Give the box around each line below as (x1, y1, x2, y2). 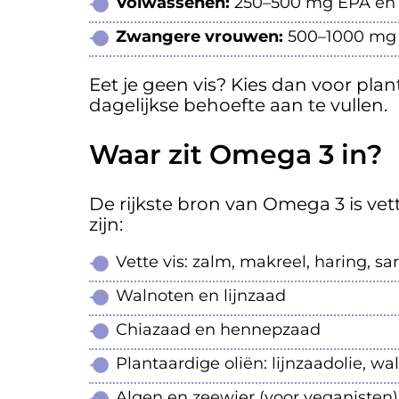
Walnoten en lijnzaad (116, 286, 286, 306)
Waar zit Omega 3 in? (89, 138, 382, 172)
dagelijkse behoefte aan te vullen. (89, 94, 387, 117)
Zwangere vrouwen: (116, 27, 283, 47)
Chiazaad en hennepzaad (116, 320, 321, 340)
